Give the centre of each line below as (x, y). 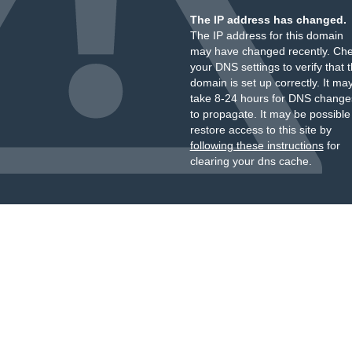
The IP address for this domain (266, 35)
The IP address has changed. (268, 20)
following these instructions (257, 145)
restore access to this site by (260, 130)
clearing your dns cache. (251, 161)
